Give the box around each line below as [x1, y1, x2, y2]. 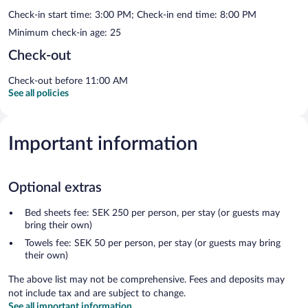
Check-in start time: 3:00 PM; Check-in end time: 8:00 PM [8, 10, 256, 20]
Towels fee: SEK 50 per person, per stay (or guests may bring [25, 238, 280, 248]
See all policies [8, 88, 69, 98]
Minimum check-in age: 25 [8, 27, 121, 38]
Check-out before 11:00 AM [8, 76, 128, 86]
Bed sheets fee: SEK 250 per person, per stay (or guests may [25, 208, 280, 218]
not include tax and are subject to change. [8, 288, 186, 298]
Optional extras [8, 180, 102, 195]
